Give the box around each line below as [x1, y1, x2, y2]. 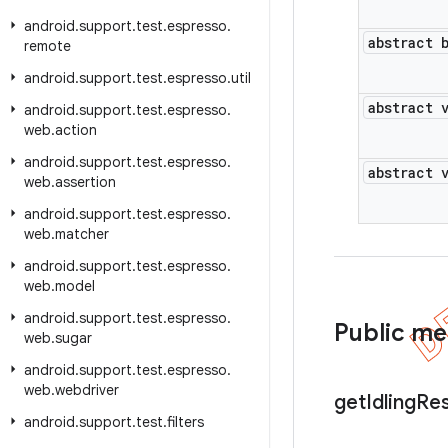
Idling [366, 390, 416, 415]
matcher [55, 225, 109, 243]
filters [167, 413, 204, 431]
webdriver [55, 381, 119, 399]
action [55, 121, 97, 139]
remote [24, 37, 71, 55]
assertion [55, 173, 116, 191]
